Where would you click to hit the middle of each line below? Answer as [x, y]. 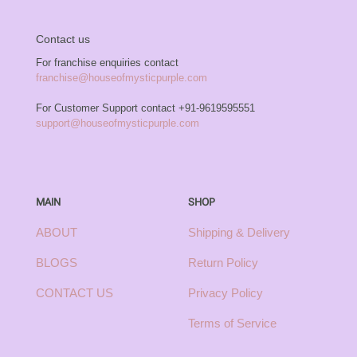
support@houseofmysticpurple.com [118, 124]
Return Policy [223, 263]
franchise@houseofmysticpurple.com [122, 78]
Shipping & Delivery [239, 233]
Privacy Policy [226, 293]
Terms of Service [232, 324]
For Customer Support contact [107, 108]
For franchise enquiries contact [107, 63]
